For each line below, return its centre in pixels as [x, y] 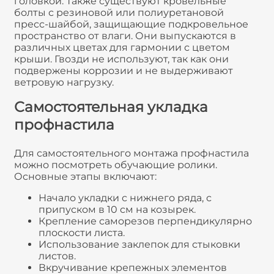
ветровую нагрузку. [64, 83]
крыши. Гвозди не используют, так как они [121, 59]
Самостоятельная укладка [111, 107]
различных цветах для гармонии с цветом [122, 48]
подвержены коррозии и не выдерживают [124, 71]
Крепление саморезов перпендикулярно [145, 221]
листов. [57, 256]
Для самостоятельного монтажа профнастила [131, 153]
